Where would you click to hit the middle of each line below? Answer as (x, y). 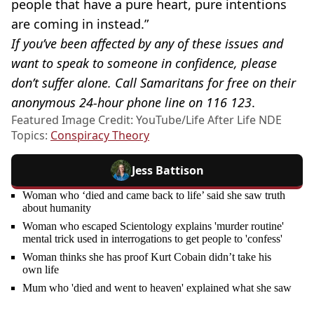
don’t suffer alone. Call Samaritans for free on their (153, 82)
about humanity (57, 207)
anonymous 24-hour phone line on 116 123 (131, 102)
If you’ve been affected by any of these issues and (147, 43)
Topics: (31, 135)
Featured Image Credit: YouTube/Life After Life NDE (146, 120)
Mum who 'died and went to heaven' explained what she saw (157, 287)
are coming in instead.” (80, 23)
